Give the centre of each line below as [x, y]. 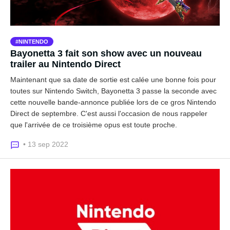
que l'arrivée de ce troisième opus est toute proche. [94, 125]
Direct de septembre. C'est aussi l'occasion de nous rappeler [109, 113]
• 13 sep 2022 [46, 144]
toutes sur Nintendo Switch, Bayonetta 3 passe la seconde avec [113, 91]
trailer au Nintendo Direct [65, 64]
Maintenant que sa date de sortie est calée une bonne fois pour [113, 80]
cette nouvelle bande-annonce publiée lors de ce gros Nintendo [113, 102]
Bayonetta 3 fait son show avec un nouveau [106, 53]
